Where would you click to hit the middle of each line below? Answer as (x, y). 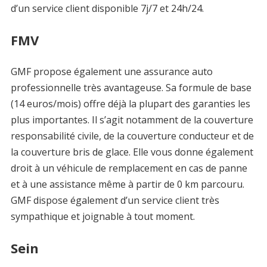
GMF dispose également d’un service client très (115, 200)
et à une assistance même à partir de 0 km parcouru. (127, 184)
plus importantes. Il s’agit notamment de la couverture (132, 120)
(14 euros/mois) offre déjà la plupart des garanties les (130, 104)
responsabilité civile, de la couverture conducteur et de (132, 136)
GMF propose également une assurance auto (111, 72)
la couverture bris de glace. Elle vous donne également (132, 152)
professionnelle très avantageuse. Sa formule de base (131, 88)
